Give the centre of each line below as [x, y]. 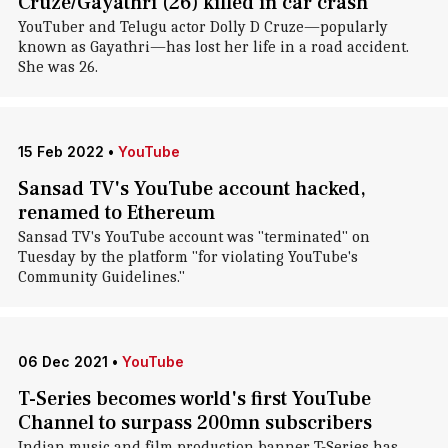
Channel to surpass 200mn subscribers [194, 423]
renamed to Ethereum [116, 213]
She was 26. [57, 67]
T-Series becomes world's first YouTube [194, 399]
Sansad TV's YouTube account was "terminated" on [193, 237]
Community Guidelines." [101, 277]
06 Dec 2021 [62, 361]
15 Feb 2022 [60, 151]
